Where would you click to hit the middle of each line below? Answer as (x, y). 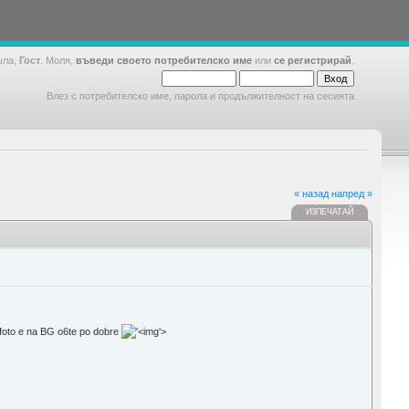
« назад (311, 193)
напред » (352, 193)
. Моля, (58, 60)
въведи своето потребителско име (164, 60)
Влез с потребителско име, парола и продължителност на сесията (200, 96)
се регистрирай (313, 60)
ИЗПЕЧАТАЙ (329, 212)
